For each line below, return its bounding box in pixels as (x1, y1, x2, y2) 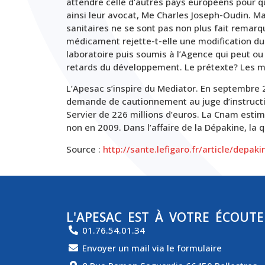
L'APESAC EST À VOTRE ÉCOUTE (66, 209, 264, 226)
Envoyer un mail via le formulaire (82, 242, 222, 254)
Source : (66, 143, 103, 155)
